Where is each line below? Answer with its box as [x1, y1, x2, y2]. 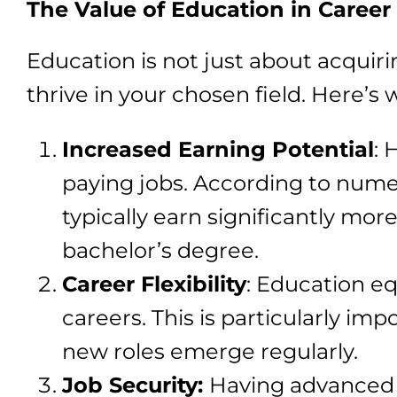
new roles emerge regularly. [62, 339, 358, 364]
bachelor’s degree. [62, 237, 259, 263]
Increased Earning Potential [62, 136, 374, 162]
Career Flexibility [62, 271, 246, 297]
